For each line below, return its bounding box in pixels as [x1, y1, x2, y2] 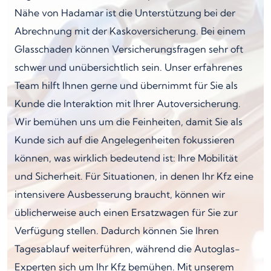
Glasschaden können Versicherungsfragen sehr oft [15, 42, 243, 55]
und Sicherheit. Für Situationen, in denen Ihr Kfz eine [15, 169, 253, 182]
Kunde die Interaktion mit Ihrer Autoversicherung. [15, 97, 241, 109]
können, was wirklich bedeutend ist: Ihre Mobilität [15, 151, 238, 164]
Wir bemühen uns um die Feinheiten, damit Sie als [15, 115, 243, 128]
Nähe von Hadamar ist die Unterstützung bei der [15, 6, 235, 19]
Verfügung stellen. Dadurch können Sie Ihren [15, 224, 219, 237]
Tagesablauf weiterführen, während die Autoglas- [15, 242, 240, 255]
